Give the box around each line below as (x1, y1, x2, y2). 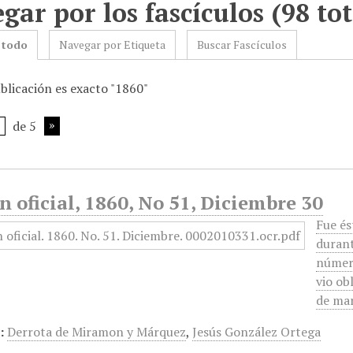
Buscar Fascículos (197, 37, 288, 52)
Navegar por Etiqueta (59, 37, 166, 52)
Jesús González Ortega (192, 323, 321, 340)
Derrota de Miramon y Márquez (7, 323, 187, 340)
